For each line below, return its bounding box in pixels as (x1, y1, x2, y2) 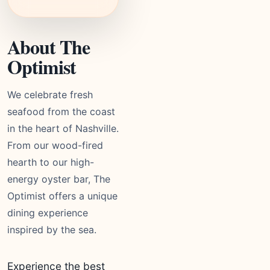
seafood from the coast (7, 105, 115, 118)
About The (7, 33, 90, 61)
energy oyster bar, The (7, 173, 110, 185)
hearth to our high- (7, 156, 94, 168)
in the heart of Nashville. (7, 122, 119, 134)
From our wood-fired (7, 139, 103, 151)
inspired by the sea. (7, 224, 96, 236)
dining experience (7, 207, 88, 219)
